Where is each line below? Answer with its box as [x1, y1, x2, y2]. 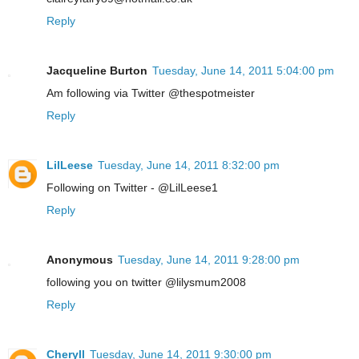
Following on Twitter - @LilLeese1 [46, 180, 218, 194]
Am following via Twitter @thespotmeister [46, 86, 255, 99]
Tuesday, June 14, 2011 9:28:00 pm [118, 252, 300, 266]
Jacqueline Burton [46, 63, 147, 77]
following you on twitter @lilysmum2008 [46, 275, 246, 288]
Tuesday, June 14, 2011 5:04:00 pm [152, 63, 334, 77]
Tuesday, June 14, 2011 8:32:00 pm [98, 158, 280, 171]
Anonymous [46, 252, 113, 266]
